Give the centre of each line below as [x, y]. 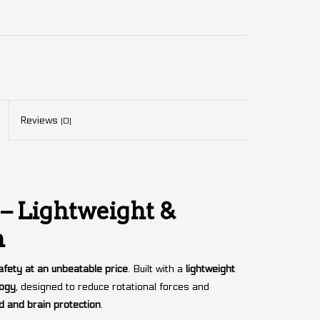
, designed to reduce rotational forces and [112, 286]
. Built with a [156, 269]
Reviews [41, 120]
